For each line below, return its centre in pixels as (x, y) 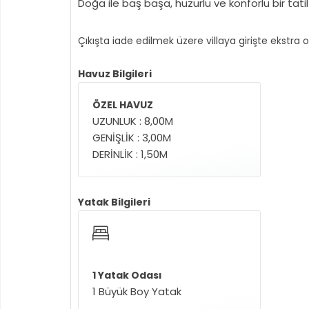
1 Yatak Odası (127, 275)
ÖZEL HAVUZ (123, 105)
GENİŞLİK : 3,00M (132, 138)
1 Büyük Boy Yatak (137, 291)
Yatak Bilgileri (114, 202)
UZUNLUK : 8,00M (133, 121)
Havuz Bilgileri (115, 74)
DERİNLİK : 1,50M (130, 154)
